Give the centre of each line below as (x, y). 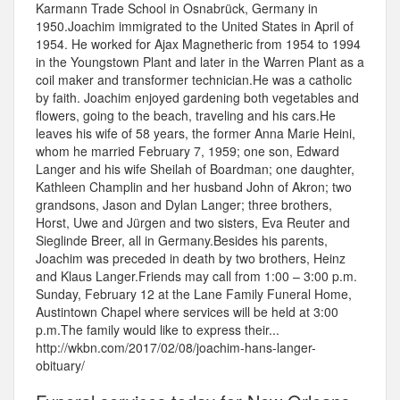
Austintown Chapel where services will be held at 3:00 (187, 312)
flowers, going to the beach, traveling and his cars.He (186, 116)
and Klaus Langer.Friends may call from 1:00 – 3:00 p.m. (196, 276)
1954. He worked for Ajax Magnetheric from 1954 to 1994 (198, 44)
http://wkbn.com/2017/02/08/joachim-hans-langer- (176, 348)
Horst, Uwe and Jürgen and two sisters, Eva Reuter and (193, 223)
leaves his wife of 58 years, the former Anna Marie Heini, (196, 133)
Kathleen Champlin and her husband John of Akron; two (194, 187)
